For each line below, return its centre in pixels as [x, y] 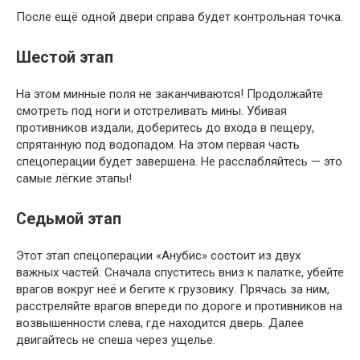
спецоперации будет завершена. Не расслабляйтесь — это [179, 162]
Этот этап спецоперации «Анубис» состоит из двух [158, 256]
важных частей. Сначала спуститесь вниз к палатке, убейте [180, 273]
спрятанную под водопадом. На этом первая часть [158, 145]
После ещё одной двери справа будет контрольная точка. [180, 16]
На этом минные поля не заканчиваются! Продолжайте [170, 94]
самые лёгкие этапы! [74, 178]
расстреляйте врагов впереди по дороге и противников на [179, 307]
